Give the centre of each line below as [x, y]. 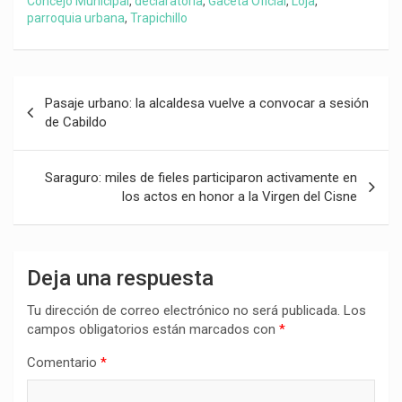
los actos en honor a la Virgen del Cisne [240, 196]
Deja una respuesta [120, 278]
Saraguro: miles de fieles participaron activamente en [201, 177]
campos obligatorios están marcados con [153, 329]
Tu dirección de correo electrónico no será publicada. [184, 310]
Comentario [64, 362]
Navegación [72, 89]
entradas [58, 146]
